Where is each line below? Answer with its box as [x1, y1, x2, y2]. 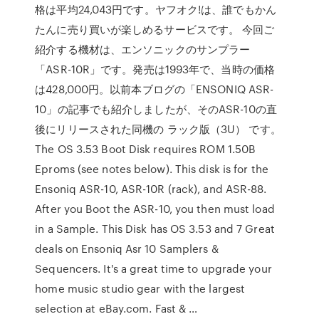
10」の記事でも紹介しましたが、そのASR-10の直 [35, 101, 277, 117]
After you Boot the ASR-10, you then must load [35, 201, 275, 216]
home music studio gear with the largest [35, 281, 246, 296]
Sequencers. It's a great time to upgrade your [35, 261, 272, 276]
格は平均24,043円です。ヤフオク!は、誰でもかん [35, 1, 276, 17]
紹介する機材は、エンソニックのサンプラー [35, 41, 251, 57]
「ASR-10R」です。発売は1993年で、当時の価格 [35, 61, 275, 77]
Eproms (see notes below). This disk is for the [35, 161, 268, 177]
